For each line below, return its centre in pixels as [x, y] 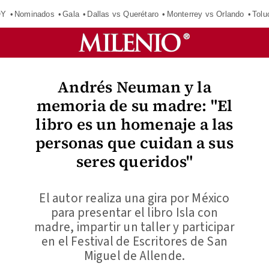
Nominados [34, 14]
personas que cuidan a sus [134, 143]
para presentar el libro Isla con [134, 213]
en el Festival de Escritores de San [134, 241]
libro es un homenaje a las [134, 124]
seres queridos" [134, 162]
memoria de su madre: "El [134, 106]
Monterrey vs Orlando [205, 14]
